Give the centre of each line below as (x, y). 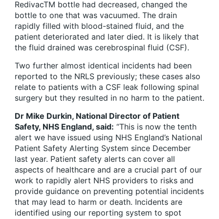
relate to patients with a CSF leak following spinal (107, 87)
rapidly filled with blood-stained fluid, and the (99, 26)
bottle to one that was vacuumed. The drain (96, 15)
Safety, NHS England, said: (64, 127)
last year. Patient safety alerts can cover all (95, 159)
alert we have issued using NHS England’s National (109, 138)
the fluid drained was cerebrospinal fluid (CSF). (102, 48)
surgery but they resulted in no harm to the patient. (109, 98)
